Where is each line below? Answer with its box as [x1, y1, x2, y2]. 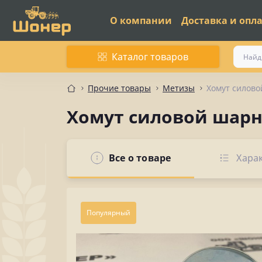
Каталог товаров [112, 50, 188, 63]
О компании [110, 14, 172, 27]
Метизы [163, 82, 195, 94]
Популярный [87, 208, 130, 218]
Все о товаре [109, 151, 171, 164]
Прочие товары [88, 82, 151, 94]
